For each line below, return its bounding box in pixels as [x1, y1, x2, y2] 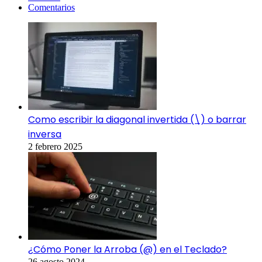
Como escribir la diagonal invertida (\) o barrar [28, 113, 246, 127]
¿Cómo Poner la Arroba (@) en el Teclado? [28, 243, 227, 257]
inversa [28, 127, 61, 142]
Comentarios [28, 2, 75, 13]
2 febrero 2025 [28, 142, 82, 152]
